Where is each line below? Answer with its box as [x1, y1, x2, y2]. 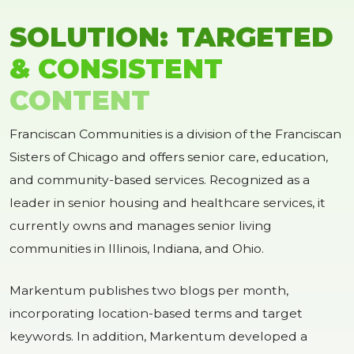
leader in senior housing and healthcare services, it [9, 195, 326, 211]
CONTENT [9, 84, 150, 117]
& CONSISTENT [9, 52, 223, 85]
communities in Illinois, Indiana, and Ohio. [9, 241, 264, 257]
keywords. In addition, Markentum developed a [9, 329, 307, 345]
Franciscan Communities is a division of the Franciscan [9, 126, 341, 142]
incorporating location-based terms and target [9, 306, 303, 322]
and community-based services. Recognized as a [9, 172, 310, 188]
